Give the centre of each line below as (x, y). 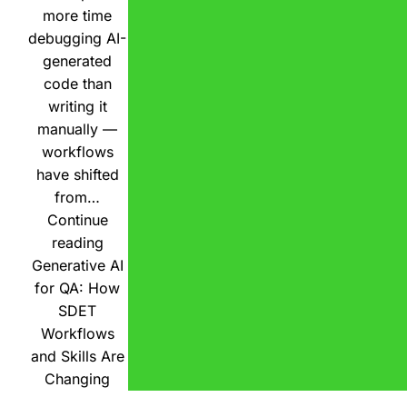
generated (77, 61)
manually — (77, 129)
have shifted (77, 175)
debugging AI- (77, 39)
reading (77, 243)
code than (77, 84)
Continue (77, 220)
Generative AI (77, 266)
